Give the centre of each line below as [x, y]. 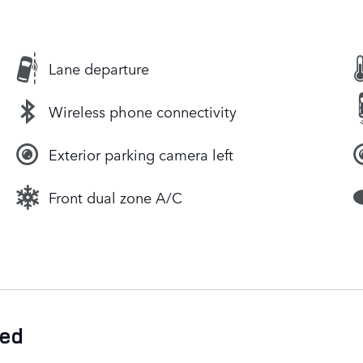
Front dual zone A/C [115, 197]
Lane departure [99, 68]
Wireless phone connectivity [143, 111]
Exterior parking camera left [141, 154]
